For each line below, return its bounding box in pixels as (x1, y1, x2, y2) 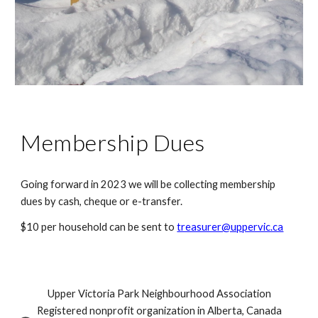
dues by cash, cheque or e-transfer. (21, 195, 183, 208)
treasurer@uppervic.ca (177, 221, 284, 234)
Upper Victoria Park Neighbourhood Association (47, 287, 271, 300)
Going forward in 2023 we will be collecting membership (21, 178, 276, 191)
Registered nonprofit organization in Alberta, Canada (36, 305, 282, 317)
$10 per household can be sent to (21, 221, 177, 234)
